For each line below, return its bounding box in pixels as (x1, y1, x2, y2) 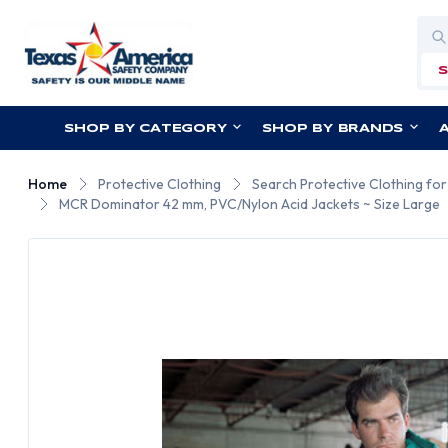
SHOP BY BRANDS (262, 123, 404, 134)
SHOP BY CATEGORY (64, 123, 227, 134)
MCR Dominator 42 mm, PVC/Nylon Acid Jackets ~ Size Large (59, 195, 441, 213)
